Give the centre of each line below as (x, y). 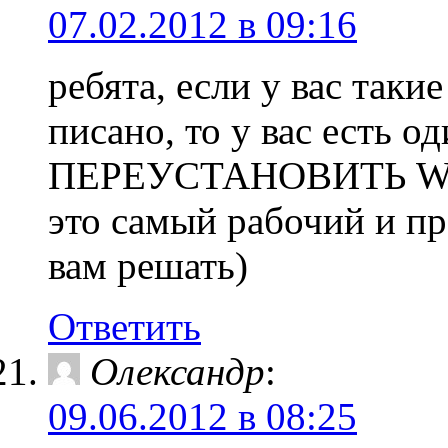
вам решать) (148, 265)
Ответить (124, 326)
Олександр (177, 371)
